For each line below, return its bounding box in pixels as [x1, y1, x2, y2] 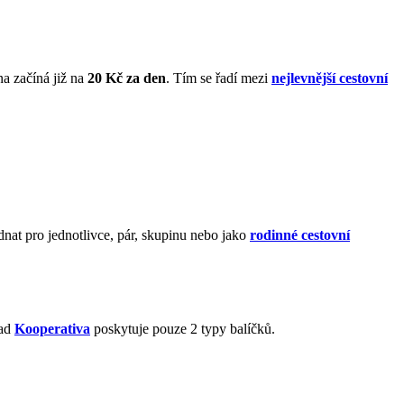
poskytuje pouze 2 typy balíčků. [90, 320, 275, 336]
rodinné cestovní [250, 226, 350, 243]
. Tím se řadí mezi [166, 69, 271, 86]
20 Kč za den [84, 69, 166, 86]
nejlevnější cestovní [271, 69, 388, 86]
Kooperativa [14, 320, 90, 336]
